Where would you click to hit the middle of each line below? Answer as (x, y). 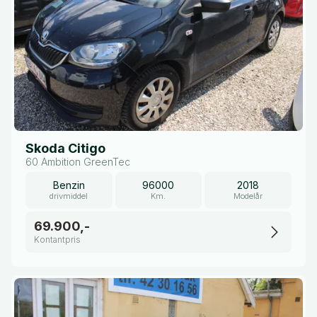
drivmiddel (69, 196)
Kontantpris (57, 240)
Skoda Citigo (65, 148)
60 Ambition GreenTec (78, 162)
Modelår (248, 196)
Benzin (69, 185)
